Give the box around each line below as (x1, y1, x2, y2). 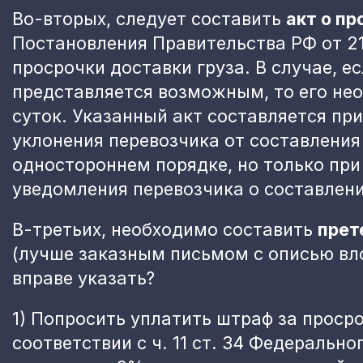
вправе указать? (12, 267, 155, 288)
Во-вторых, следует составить (12, 7, 286, 29)
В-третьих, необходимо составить (12, 218, 318, 240)
